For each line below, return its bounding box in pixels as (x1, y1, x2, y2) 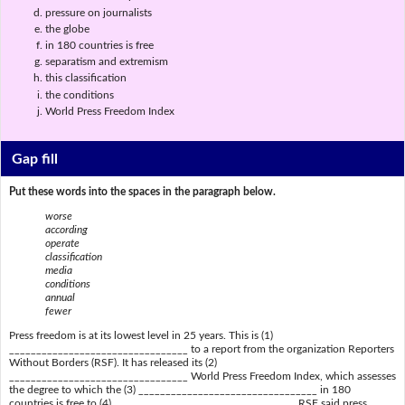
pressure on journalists (44, 6, 152, 18)
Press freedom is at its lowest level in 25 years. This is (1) (8, 330, 273, 342)
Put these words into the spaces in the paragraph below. (8, 185, 276, 197)
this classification (44, 72, 127, 84)
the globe (44, 23, 89, 34)
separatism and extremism (44, 56, 168, 68)
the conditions (44, 89, 114, 100)
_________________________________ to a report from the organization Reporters (8, 344, 394, 355)
